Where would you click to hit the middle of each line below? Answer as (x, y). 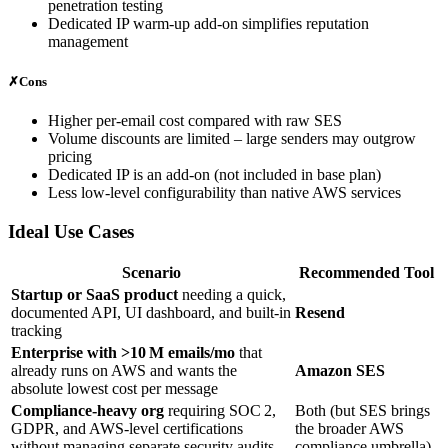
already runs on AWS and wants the (124, 371)
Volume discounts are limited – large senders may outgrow (232, 138)
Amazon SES (340, 371)
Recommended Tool (366, 273)
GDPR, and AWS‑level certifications (127, 429)
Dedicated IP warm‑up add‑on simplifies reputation (208, 24)
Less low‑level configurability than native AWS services (224, 192)
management (88, 42)
